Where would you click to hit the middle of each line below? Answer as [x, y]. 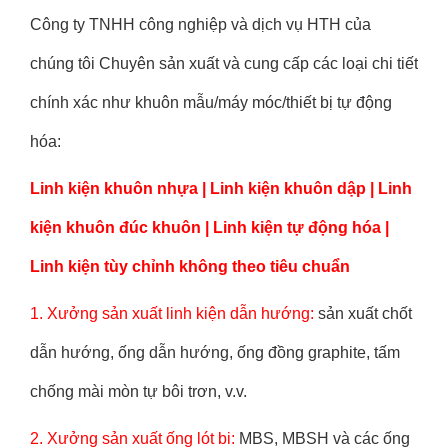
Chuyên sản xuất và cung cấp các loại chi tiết [258, 63]
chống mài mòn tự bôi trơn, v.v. [138, 391]
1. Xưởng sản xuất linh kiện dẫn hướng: [172, 313]
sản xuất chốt [363, 313]
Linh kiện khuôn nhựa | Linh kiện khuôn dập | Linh [221, 188]
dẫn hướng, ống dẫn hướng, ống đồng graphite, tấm [215, 352]
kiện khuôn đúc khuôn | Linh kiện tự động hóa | [209, 227]
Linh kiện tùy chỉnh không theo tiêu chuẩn [190, 266]
